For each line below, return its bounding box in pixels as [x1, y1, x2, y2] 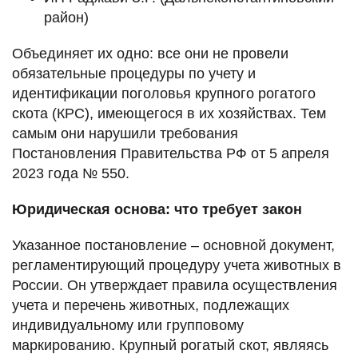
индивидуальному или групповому [12, 316, 244, 333]
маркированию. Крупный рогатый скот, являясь [12, 336, 328, 353]
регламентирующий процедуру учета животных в [12, 257, 341, 273]
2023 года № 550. [12, 165, 129, 181]
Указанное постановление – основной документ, [12, 237, 335, 253]
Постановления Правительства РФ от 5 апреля [12, 145, 329, 161]
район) [44, 9, 89, 26]
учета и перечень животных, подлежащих [12, 296, 289, 313]
